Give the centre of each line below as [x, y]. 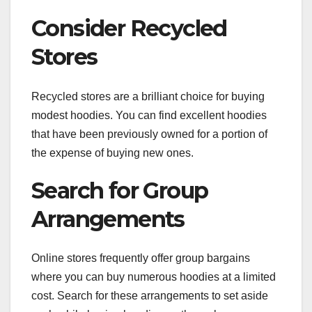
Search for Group [120, 190]
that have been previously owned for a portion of [149, 134]
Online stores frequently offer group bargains [141, 258]
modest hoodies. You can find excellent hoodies [149, 115]
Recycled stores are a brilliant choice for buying [148, 96]
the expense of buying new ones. [112, 153]
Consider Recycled [129, 29]
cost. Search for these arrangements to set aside [150, 295]
